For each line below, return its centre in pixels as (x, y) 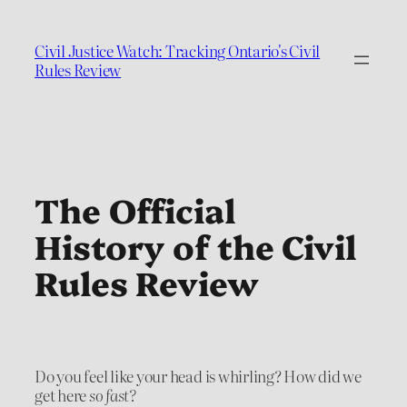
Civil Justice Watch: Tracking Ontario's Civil (178, 50)
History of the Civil (195, 246)
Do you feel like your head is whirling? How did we (199, 375)
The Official (135, 209)
